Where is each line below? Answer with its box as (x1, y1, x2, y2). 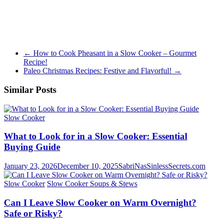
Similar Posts (4, 85, 56, 95)
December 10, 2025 (57, 162, 118, 171)
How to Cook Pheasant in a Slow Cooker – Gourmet (31, 49, 197, 58)
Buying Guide (4, 142, 60, 153)
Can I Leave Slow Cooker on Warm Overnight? (4, 197, 197, 208)
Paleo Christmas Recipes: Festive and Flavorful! (23, 66, 174, 75)
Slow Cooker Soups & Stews (47, 179, 137, 188)
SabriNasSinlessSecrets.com (118, 162, 205, 171)
